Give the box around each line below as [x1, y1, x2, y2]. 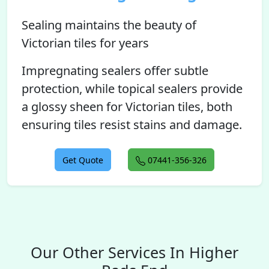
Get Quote [62, 154, 103, 166]
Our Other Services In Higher [31, 242, 238, 262]
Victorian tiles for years [22, 35, 149, 51]
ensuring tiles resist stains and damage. [22, 116, 242, 133]
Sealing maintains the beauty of [22, 17, 196, 33]
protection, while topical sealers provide [22, 80, 243, 97]
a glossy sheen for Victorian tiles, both [22, 98, 232, 115]
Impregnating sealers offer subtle [22, 62, 208, 79]
